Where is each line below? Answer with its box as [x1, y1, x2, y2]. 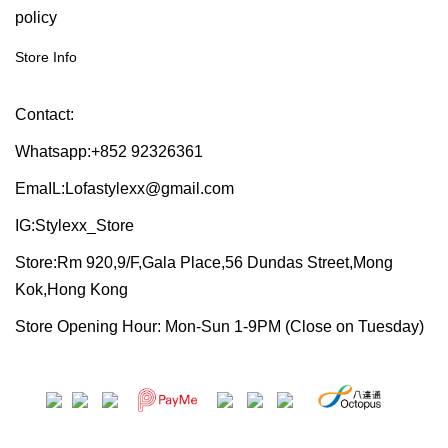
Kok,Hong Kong [15, 281, 128, 298]
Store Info [15, 49, 77, 65]
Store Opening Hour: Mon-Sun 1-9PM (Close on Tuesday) [15, 318, 424, 335]
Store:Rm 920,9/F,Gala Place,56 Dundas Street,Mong [15, 254, 393, 271]
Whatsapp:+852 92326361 [15, 143, 203, 160]
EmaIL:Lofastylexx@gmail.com [15, 180, 234, 197]
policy [15, 9, 57, 26]
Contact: [15, 106, 74, 123]
